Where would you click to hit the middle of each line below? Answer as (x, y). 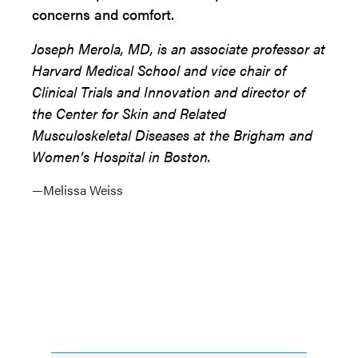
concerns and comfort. (103, 14)
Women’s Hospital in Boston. (121, 156)
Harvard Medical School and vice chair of (159, 70)
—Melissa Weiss (78, 190)
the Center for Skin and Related (129, 113)
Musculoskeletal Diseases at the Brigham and (172, 135)
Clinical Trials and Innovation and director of (169, 91)
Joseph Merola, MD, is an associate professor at (179, 48)
